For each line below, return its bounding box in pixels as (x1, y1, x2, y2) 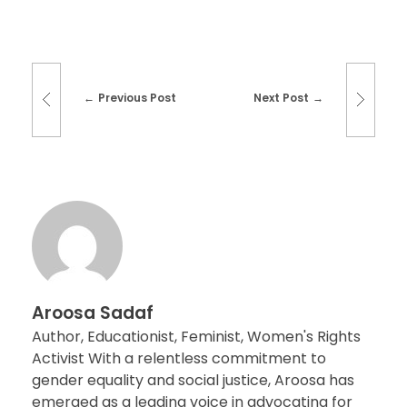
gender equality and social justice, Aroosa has (32, 370, 354, 392)
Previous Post (97, 90, 176, 106)
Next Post (253, 90, 310, 106)
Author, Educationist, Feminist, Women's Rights (32, 326, 361, 348)
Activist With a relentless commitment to (32, 348, 326, 370)
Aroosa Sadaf (32, 301, 154, 326)
